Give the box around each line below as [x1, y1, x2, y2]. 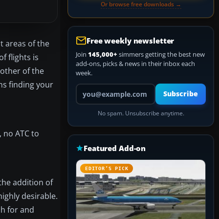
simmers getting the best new [117, 50, 205, 59]
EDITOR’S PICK [85, 166, 129, 171]
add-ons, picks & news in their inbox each [76, 59, 195, 68]
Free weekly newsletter [87, 36, 175, 45]
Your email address [75, 83, 131, 92]
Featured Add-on [84, 143, 146, 153]
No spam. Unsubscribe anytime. [97, 109, 184, 117]
